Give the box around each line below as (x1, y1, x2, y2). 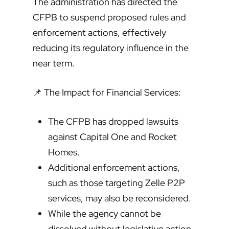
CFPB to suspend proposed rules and (33, 11, 186, 24)
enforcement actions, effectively (33, 27, 166, 39)
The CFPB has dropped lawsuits (48, 116, 178, 128)
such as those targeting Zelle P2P (48, 177, 185, 189)
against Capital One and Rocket (48, 131, 177, 143)
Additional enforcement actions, (48, 162, 180, 174)
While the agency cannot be (48, 208, 161, 220)
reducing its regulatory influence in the (33, 42, 189, 54)
